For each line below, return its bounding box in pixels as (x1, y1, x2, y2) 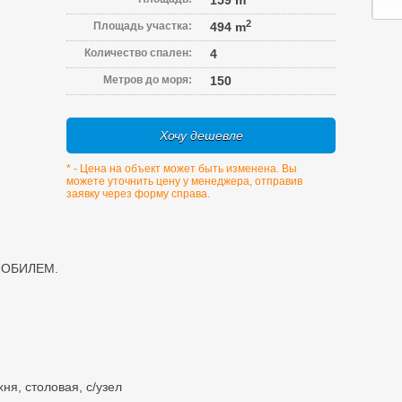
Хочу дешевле (159, 128, 243, 143)
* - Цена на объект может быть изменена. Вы (66, 162, 297, 175)
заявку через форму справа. (66, 188, 210, 200)
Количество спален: (84, 47, 192, 59)
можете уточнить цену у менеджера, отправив (66, 175, 302, 188)
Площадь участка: (93, 20, 192, 32)
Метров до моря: (103, 74, 192, 86)
